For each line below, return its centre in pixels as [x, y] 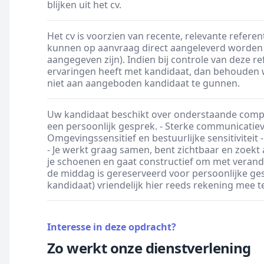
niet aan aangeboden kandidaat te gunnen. [143, 83]
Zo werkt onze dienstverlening [149, 248]
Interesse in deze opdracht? [112, 227]
